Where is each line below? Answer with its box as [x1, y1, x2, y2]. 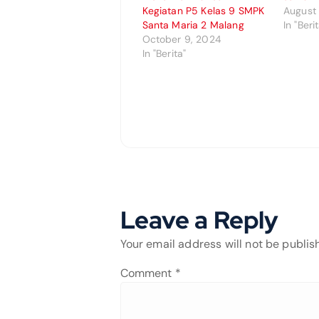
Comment [120, 265, 175, 281]
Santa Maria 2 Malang [142, 18, 244, 31]
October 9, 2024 [142, 32, 221, 46]
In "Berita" [142, 46, 187, 60]
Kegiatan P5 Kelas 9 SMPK [142, 4, 265, 17]
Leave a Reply [120, 203, 279, 236]
